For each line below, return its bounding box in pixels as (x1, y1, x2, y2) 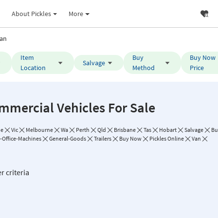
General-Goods (49, 135, 86, 142)
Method (132, 63, 155, 72)
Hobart (159, 126, 177, 133)
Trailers (94, 135, 111, 142)
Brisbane (114, 126, 136, 133)
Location (20, 63, 46, 72)
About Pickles (11, 9, 51, 18)
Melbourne (26, 126, 53, 133)
